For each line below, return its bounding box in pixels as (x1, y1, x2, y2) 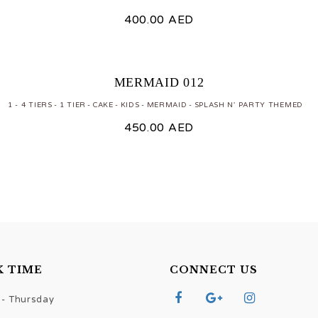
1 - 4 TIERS (8, 100, 53, 109)
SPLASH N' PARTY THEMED (194, 100, 303, 109)
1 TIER (59, 100, 86, 109)
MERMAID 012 (114, 75, 204, 89)
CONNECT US (170, 263, 258, 276)
